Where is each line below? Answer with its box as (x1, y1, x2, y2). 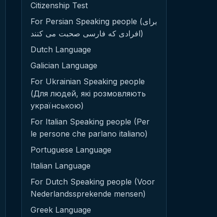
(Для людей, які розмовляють (31, 89, 146, 98)
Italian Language (31, 161, 91, 170)
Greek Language (31, 205, 91, 215)
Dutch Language (31, 45, 91, 54)
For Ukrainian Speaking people (31, 77, 145, 86)
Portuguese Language (31, 145, 111, 155)
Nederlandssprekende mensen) (31, 189, 146, 199)
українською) (31, 101, 84, 110)
